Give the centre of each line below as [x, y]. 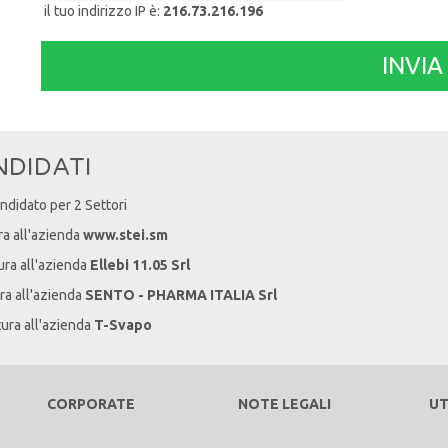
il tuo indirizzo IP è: [101, 11]
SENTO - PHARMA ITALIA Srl [181, 295]
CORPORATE [90, 404]
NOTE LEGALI [284, 404]
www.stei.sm [125, 235]
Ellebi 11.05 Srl [140, 265]
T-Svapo [123, 325]
